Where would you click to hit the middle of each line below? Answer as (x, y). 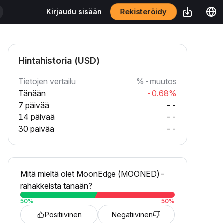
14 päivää (37, 117)
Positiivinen (63, 214)
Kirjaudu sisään (74, 12)
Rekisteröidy (143, 12)
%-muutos (157, 81)
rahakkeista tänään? (56, 186)
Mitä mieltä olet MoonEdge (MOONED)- (93, 174)
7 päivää (34, 105)
